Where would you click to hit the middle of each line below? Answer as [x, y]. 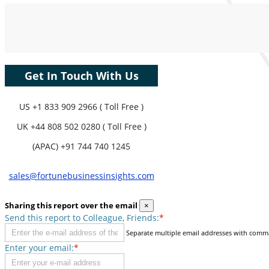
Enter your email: [39, 247]
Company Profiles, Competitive [80, 18]
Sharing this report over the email [71, 206]
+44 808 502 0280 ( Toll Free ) [88, 127]
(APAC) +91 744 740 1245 [81, 147]
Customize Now [80, 53]
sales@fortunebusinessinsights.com [81, 176]
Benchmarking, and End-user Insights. [80, 29]
